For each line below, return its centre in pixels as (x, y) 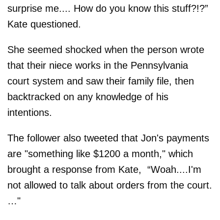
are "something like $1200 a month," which (100, 153)
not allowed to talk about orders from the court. (110, 185)
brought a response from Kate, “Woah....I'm (104, 169)
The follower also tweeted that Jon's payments (108, 138)
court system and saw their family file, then (101, 81)
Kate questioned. (44, 24)
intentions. (30, 112)
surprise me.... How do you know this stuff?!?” (108, 8)
